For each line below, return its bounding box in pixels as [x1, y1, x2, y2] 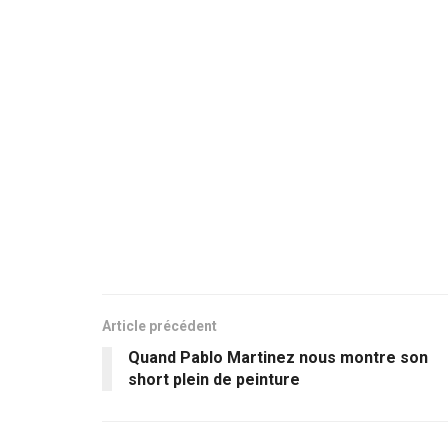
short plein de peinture [128, 370, 300, 390]
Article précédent [102, 318, 217, 335]
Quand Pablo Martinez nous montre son [128, 348, 428, 368]
